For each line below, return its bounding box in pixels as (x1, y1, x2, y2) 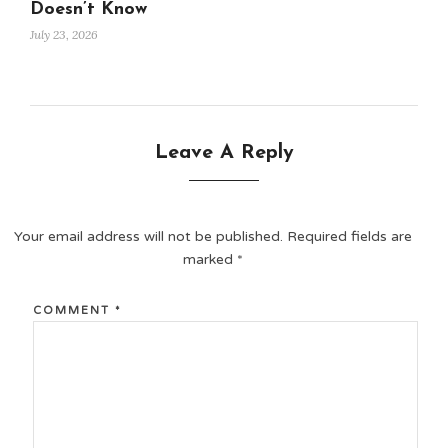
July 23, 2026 (30, 26, 98, 42)
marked (183, 250, 238, 268)
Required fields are (287, 227, 413, 245)
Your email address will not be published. (14, 227, 284, 245)
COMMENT (32, 303, 115, 317)
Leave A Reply (154, 142, 294, 163)
